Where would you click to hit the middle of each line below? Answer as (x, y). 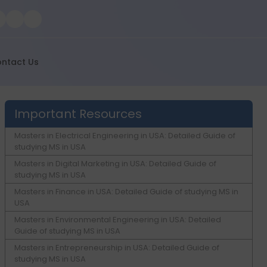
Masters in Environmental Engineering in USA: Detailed (118, 220)
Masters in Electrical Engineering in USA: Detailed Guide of (125, 136)
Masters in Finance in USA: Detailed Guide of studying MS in (126, 192)
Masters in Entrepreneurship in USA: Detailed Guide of (117, 248)
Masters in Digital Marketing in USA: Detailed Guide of (115, 164)
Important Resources (78, 114)
